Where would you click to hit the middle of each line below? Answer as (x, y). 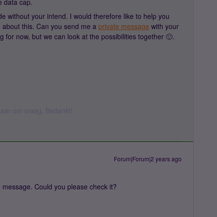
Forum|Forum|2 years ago (148, 159)
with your (164, 26)
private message (124, 26)
